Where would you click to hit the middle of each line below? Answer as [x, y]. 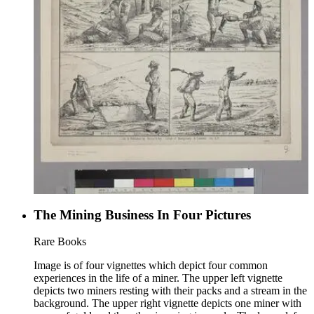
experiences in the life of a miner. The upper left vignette [158, 278]
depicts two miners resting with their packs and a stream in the [170, 291]
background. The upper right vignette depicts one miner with [168, 303]
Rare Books [60, 242]
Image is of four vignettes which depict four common [151, 266]
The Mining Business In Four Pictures [142, 214]
